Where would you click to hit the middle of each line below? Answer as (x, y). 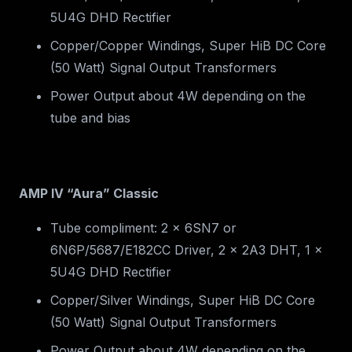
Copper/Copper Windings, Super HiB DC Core (188, 46)
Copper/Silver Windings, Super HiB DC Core (183, 301)
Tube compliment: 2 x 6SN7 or (143, 228)
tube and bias (90, 118)
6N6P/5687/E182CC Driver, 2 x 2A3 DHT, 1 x (187, 250)
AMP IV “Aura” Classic (89, 194)
